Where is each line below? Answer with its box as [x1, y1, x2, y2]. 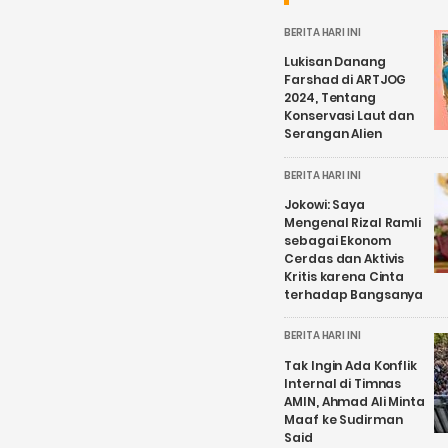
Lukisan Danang [284, 53, 386, 71]
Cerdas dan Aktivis [284, 250, 405, 268]
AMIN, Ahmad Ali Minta [284, 392, 425, 410]
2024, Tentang [284, 89, 376, 107]
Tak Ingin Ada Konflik [284, 356, 417, 374]
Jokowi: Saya [284, 196, 365, 214]
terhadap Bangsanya [284, 286, 424, 304]
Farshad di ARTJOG [284, 71, 407, 89]
